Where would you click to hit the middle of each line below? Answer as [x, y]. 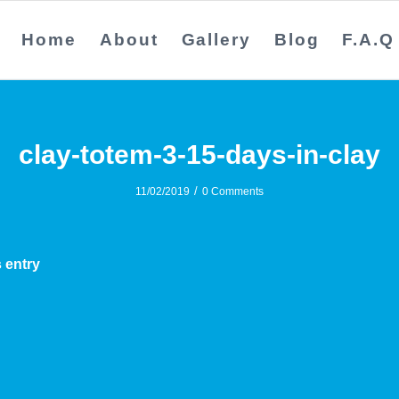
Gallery [216, 40]
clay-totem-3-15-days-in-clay [199, 155]
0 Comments [233, 191]
